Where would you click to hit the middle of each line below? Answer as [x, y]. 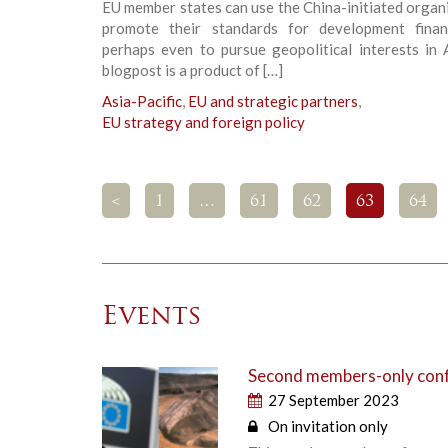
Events [152, 317]
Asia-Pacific [142, 100]
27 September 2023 [334, 399]
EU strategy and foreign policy [203, 121]
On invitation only [328, 425]
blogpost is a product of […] [192, 69]
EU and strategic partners [273, 100]
